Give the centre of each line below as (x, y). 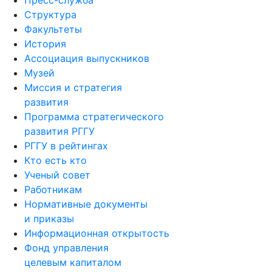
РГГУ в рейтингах (66, 145)
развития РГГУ (59, 131)
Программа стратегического (94, 116)
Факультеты (53, 29)
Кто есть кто (56, 160)
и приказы (49, 218)
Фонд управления (66, 247)
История (45, 43)
